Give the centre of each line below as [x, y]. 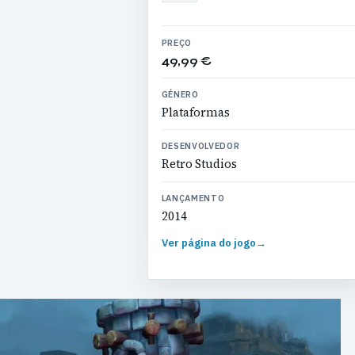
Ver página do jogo [208, 243]
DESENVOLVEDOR [200, 146]
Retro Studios [199, 164]
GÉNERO [180, 94]
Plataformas [195, 112]
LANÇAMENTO [193, 198]
